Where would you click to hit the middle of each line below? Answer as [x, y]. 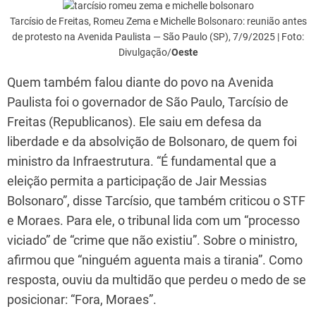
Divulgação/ [145, 52]
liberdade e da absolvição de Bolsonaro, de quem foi [152, 141]
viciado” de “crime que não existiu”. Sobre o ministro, [152, 240]
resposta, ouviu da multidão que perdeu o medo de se [157, 279]
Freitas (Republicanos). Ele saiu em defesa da [134, 121]
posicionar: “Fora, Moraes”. [82, 299]
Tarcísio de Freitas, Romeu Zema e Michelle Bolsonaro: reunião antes [158, 21]
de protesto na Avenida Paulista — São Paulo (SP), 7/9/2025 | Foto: [158, 36]
